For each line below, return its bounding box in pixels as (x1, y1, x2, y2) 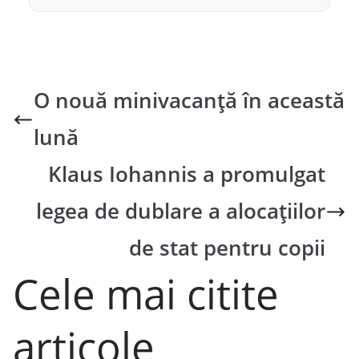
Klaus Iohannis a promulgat (48, 160, 326, 189)
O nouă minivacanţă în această (33, 87, 345, 115)
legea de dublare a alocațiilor (36, 197, 326, 226)
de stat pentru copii (129, 234, 326, 263)
